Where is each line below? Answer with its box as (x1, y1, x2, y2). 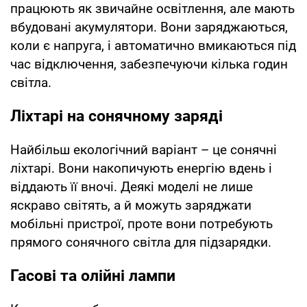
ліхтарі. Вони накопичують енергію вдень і (10, 160, 272, 177)
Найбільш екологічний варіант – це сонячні (10, 142, 277, 158)
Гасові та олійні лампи (10, 267, 175, 286)
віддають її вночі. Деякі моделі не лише (10, 179, 253, 195)
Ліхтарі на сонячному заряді (10, 107, 223, 126)
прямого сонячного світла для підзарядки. (10, 234, 271, 251)
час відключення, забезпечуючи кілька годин (10, 56, 288, 73)
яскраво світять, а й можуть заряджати (10, 197, 251, 214)
